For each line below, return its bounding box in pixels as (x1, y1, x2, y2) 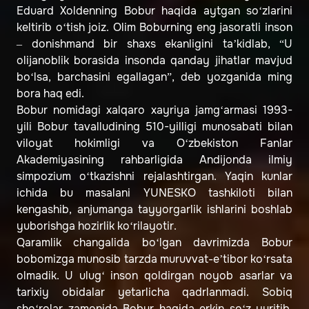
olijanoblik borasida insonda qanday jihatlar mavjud (17, 53, 292, 68)
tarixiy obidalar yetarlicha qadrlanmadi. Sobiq (17, 285, 292, 300)
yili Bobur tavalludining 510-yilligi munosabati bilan (17, 119, 292, 134)
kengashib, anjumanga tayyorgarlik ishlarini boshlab (17, 202, 292, 217)
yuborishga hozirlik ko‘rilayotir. (17, 219, 177, 234)
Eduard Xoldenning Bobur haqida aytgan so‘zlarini (17, 3, 292, 19)
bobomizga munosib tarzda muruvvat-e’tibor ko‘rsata (17, 252, 292, 267)
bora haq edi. (17, 86, 84, 101)
